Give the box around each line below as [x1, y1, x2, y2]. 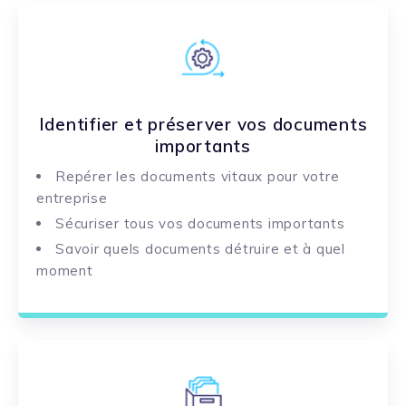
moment [36, 262, 93, 280]
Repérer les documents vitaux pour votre [55, 168, 340, 186]
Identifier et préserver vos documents [38, 113, 368, 136]
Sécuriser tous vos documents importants [55, 215, 345, 233]
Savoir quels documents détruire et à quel [55, 240, 345, 258]
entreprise [36, 189, 108, 208]
